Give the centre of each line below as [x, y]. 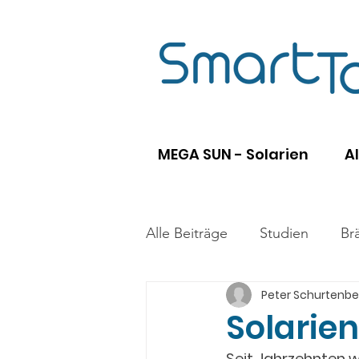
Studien [284, 233]
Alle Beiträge [187, 233]
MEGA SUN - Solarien [233, 154]
